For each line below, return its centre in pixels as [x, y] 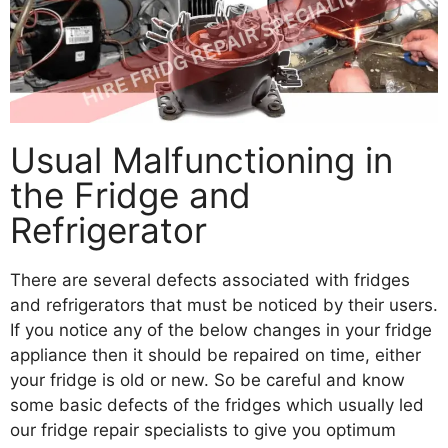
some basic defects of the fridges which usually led [217, 405]
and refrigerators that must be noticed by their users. [224, 305]
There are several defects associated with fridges [210, 280]
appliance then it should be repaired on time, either [215, 355]
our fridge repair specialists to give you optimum [203, 430]
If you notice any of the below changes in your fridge [221, 330]
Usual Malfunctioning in [201, 160]
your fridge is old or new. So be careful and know [207, 380]
